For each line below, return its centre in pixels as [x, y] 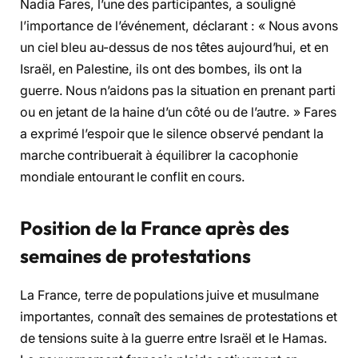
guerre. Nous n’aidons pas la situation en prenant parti [178, 91]
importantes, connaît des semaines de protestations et [179, 316]
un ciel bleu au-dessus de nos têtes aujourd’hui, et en [174, 48]
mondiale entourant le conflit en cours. [133, 177]
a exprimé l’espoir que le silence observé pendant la [172, 134]
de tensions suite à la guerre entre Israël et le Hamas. [174, 338]
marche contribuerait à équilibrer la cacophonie [159, 156]
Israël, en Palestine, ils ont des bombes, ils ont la [161, 70]
